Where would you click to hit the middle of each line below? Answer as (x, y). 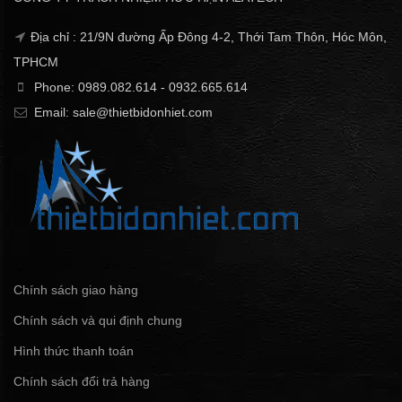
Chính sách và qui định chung (98, 321)
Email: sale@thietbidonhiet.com (122, 112)
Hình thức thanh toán (74, 351)
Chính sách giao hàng (76, 290)
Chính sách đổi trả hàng (82, 382)
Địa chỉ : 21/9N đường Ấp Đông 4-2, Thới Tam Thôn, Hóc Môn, (209, 36)
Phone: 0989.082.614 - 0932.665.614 (139, 87)
